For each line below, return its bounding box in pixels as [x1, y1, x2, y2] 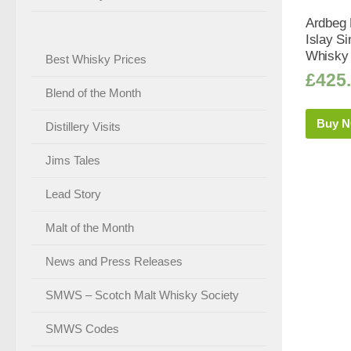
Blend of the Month [45, 85, 141, 100]
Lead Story [45, 186, 101, 201]
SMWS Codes [45, 321, 119, 335]
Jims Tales [45, 153, 100, 167]
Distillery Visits [45, 119, 121, 133]
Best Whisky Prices [45, 52, 147, 66]
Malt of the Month [45, 220, 134, 234]
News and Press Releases [45, 254, 183, 268]
